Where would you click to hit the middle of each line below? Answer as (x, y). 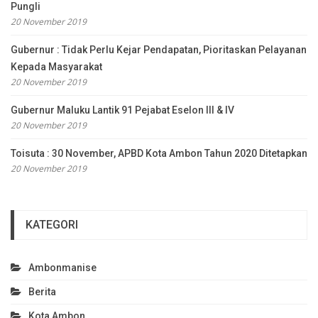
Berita (42, 291)
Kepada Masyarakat (56, 66)
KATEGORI (52, 224)
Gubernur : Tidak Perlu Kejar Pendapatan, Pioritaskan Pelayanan (159, 49)
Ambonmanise (62, 267)
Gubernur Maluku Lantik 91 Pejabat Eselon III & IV (122, 110)
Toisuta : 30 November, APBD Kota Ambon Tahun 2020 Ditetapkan (159, 153)
